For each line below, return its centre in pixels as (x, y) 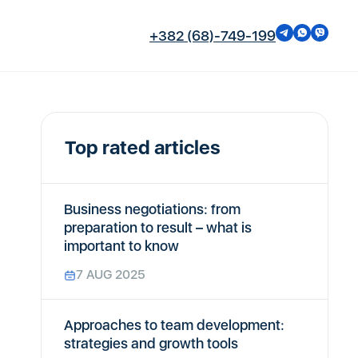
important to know (121, 246)
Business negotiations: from (152, 209)
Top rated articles (143, 147)
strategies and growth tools (151, 343)
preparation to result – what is (158, 227)
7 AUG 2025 (111, 274)
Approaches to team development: (174, 325)
